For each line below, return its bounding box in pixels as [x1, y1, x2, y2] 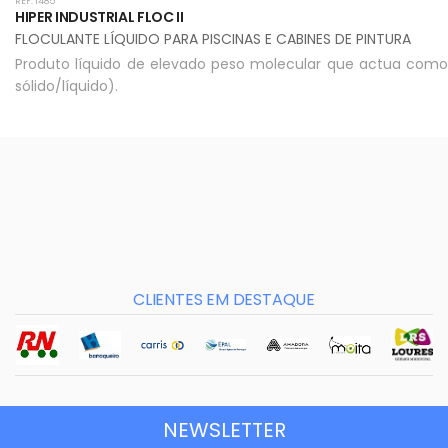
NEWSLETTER [162, 415, 286, 444]
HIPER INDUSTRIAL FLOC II [15, 7, 184, 27]
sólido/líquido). [15, 76, 118, 96]
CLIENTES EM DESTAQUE [133, 288, 315, 311]
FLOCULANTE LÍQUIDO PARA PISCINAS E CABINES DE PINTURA [15, 29, 411, 49]
